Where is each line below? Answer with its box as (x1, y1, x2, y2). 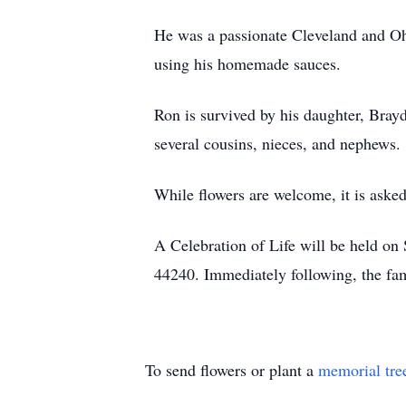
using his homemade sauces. (154, 53, 341, 74)
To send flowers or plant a (145, 359, 318, 381)
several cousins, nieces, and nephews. (154, 132, 401, 154)
